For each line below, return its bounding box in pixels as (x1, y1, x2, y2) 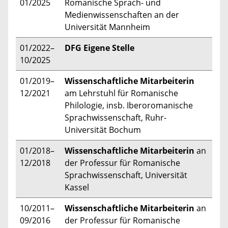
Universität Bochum (65, 124, 141, 135)
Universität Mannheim (65, 21, 150, 33)
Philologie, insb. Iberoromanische (65, 99, 193, 111)
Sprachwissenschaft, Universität (65, 169, 187, 181)
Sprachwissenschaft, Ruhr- (65, 111, 166, 123)
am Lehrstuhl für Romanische (65, 87, 178, 99)
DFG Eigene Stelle (65, 42, 134, 53)
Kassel (65, 181, 89, 193)
